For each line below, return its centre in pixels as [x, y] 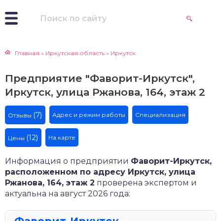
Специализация [160, 115]
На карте [62, 137]
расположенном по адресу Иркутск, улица [100, 172]
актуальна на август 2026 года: [68, 194]
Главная [27, 53]
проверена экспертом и [146, 183]
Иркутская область [75, 53]
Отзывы [20, 115]
